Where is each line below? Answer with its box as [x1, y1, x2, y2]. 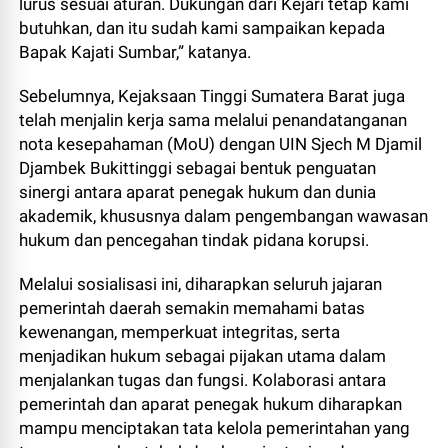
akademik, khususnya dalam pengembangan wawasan [19, 206, 429, 226]
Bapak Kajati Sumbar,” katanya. [19, 42, 252, 62]
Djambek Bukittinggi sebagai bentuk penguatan [19, 158, 377, 178]
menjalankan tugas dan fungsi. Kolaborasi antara [19, 370, 387, 390]
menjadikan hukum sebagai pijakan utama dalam [19, 346, 387, 366]
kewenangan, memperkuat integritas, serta [19, 322, 341, 342]
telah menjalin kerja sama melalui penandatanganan [19, 110, 408, 130]
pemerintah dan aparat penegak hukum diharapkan [19, 394, 403, 414]
